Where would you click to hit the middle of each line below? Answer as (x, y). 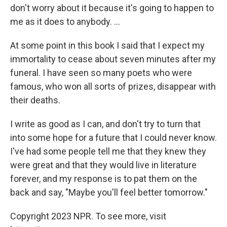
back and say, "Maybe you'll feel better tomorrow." (109, 192)
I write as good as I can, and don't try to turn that (105, 124)
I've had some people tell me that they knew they (108, 151)
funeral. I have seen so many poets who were (101, 73)
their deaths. (35, 100)
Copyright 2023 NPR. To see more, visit (88, 216)
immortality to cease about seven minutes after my (113, 59)
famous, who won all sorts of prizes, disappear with (113, 86)
